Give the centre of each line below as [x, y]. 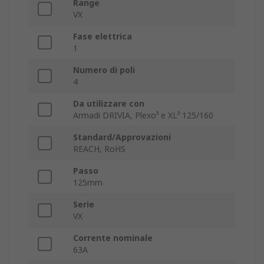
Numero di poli [104, 70]
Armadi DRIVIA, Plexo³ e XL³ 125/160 [143, 115]
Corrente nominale [113, 238]
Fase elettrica [103, 37]
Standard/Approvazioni [122, 137]
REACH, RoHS [99, 149]
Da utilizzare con [109, 104]
